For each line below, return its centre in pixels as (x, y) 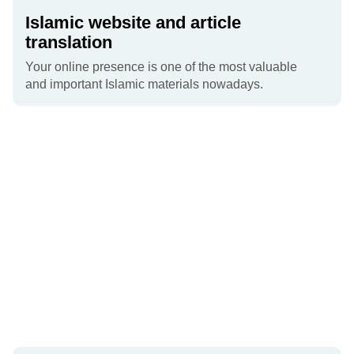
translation (69, 43)
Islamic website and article (133, 23)
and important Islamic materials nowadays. (144, 85)
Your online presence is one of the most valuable (161, 67)
